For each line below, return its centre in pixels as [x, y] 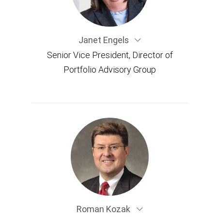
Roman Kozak [105, 209]
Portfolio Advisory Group [110, 69]
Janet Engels [104, 40]
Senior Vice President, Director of [110, 55]
